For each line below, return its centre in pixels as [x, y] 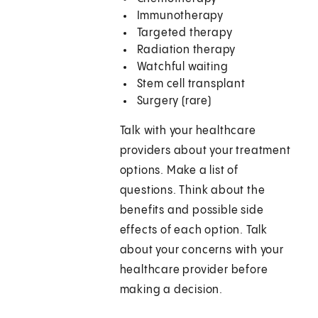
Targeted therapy [185, 33]
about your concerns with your [202, 251]
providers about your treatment [205, 151]
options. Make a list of [179, 171]
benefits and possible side [192, 211]
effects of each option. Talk [194, 231]
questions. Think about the [192, 191]
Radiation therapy [186, 50]
